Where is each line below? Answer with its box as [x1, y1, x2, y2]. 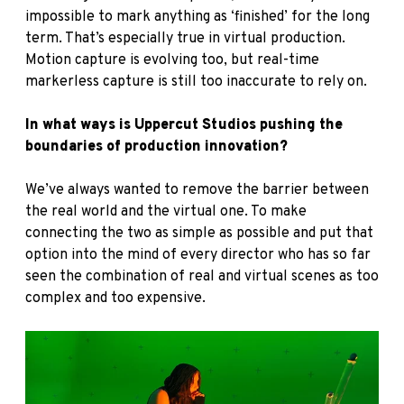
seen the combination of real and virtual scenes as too [25, 267, 379, 286]
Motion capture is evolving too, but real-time [25, 50, 319, 69]
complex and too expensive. [25, 289, 206, 308]
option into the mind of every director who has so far [25, 245, 371, 264]
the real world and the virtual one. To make [25, 202, 307, 221]
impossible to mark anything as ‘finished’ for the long [25, 7, 370, 26]
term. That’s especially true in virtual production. [25, 29, 345, 48]
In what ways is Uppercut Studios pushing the [25, 115, 343, 134]
